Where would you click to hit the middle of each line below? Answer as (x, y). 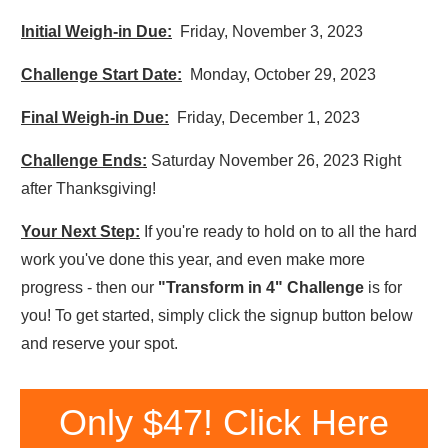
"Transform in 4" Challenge (261, 288)
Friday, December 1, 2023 (264, 118)
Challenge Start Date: (101, 75)
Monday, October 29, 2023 (279, 75)
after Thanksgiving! (88, 189)
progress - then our (89, 288)
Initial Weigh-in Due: (96, 32)
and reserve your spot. (99, 344)
